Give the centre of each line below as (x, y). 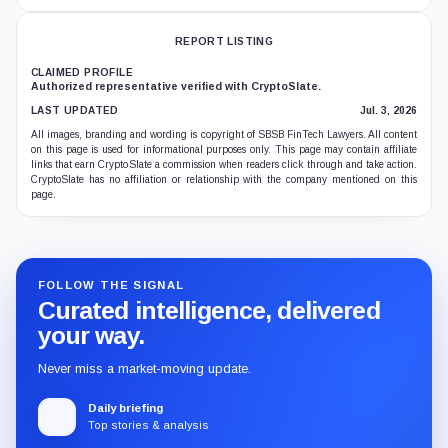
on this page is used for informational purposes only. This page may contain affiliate (224, 149)
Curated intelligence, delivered (208, 311)
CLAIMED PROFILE (82, 72)
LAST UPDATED (75, 110)
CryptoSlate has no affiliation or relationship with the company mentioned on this (224, 179)
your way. (90, 336)
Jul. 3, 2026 (388, 110)
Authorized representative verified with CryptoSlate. (176, 86)
